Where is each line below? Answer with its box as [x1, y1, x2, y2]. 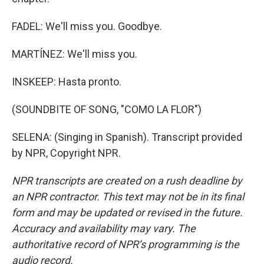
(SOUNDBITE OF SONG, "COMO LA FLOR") [12, 103, 202, 115]
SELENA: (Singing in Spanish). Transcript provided [12, 131, 242, 143]
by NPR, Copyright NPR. [12, 147, 121, 159]
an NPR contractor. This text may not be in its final [12, 190, 244, 203]
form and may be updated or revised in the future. [12, 206, 243, 219]
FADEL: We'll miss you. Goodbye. [12, 20, 162, 32]
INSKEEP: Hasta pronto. [12, 75, 121, 88]
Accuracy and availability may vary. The [12, 222, 196, 235]
